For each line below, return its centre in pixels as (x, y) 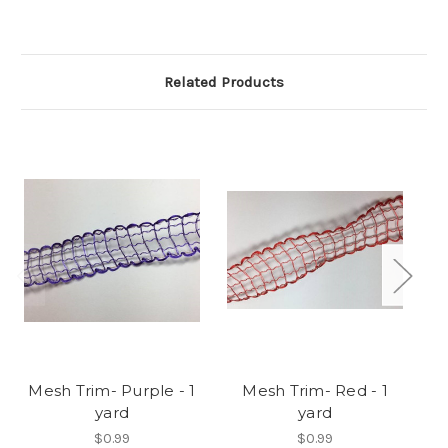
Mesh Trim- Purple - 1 (112, 391)
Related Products (224, 82)
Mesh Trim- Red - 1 (315, 391)
